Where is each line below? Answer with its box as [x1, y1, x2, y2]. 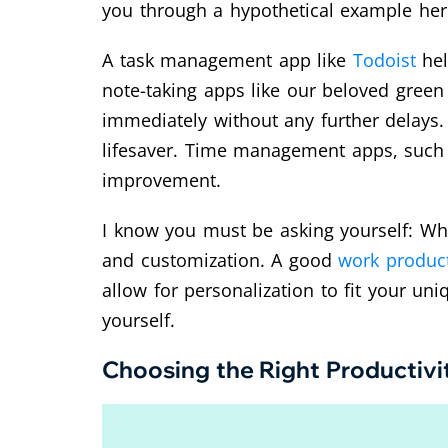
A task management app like [102, 48, 353, 72]
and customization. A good [102, 248, 339, 272]
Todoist [352, 48, 416, 72]
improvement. [102, 168, 221, 192]
